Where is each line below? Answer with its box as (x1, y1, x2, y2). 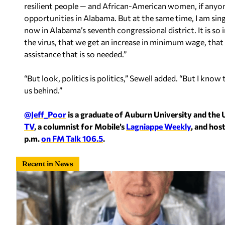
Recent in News (22, 159, 73, 168)
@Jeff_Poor (24, 109, 66, 119)
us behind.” (24, 85, 62, 95)
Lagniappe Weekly (126, 122, 191, 131)
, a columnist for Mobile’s (34, 122, 126, 131)
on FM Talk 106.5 (41, 134, 103, 143)
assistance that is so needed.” (24, 49, 127, 59)
